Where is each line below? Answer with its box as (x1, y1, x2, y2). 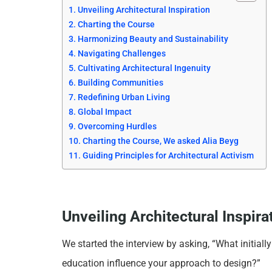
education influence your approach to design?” (62, 257, 260, 270)
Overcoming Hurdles (77, 121, 157, 132)
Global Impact (77, 106, 132, 117)
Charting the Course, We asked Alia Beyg (82, 135, 239, 146)
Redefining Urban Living (77, 92, 170, 103)
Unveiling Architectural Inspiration (77, 4, 210, 15)
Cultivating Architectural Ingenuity (77, 63, 211, 73)
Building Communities (77, 77, 163, 88)
